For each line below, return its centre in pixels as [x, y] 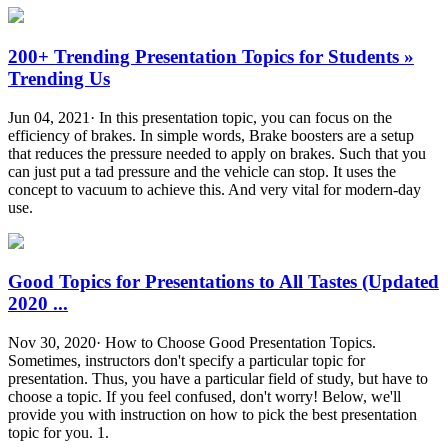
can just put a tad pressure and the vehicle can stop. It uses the [202, 171]
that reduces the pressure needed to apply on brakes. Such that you [217, 153]
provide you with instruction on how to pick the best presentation [212, 415]
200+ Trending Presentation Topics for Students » [211, 56]
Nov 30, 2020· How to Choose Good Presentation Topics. [192, 343]
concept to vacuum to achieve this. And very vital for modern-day [214, 189]
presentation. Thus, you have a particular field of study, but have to [218, 379]
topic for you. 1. [58, 433]
